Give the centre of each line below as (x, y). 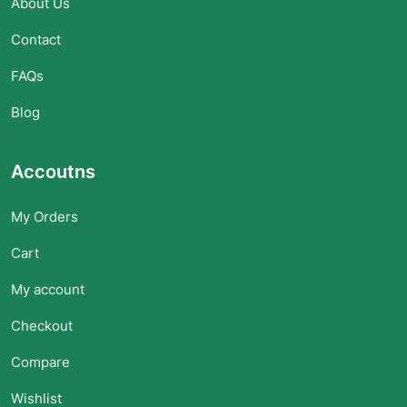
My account (48, 289)
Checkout (42, 325)
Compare (40, 362)
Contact (36, 39)
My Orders (45, 216)
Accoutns (53, 171)
